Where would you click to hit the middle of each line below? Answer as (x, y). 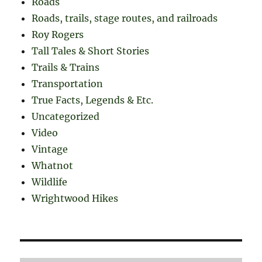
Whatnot (53, 166)
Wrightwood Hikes (75, 199)
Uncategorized (66, 117)
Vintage (50, 149)
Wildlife (50, 182)
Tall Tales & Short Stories (91, 51)
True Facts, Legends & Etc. (93, 100)
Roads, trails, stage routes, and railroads (125, 18)
